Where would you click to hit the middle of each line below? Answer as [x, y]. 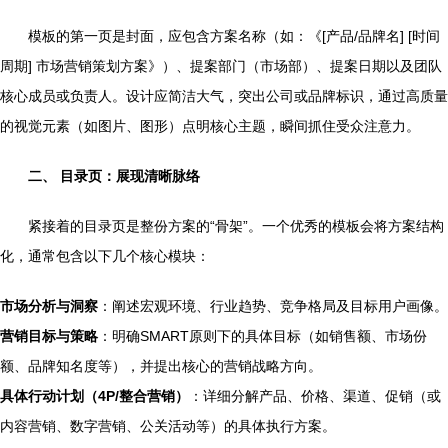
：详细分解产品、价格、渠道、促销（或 [315, 396]
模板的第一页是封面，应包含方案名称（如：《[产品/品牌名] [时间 [234, 36]
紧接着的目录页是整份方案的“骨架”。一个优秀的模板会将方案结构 [236, 226]
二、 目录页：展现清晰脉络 [114, 176]
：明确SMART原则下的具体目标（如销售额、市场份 [262, 336]
